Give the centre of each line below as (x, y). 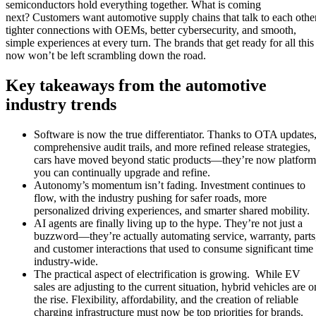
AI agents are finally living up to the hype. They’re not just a (168, 223)
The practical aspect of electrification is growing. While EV (167, 274)
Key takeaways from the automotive (136, 85)
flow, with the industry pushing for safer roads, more (150, 197)
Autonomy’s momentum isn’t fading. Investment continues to (170, 185)
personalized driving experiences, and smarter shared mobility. (172, 210)
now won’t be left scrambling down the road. (107, 55)
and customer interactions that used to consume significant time (174, 248)
